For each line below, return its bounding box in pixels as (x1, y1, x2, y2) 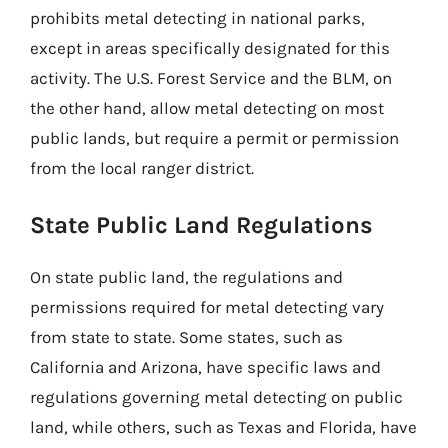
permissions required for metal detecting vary (30, 296, 384, 317)
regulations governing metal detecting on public (30, 386, 403, 407)
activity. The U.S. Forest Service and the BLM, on (30, 68, 392, 88)
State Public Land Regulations (30, 210, 373, 239)
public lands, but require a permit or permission (30, 128, 399, 148)
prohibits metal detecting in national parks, (30, 8, 365, 28)
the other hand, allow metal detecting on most (30, 98, 384, 118)
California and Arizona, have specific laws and (30, 356, 381, 377)
